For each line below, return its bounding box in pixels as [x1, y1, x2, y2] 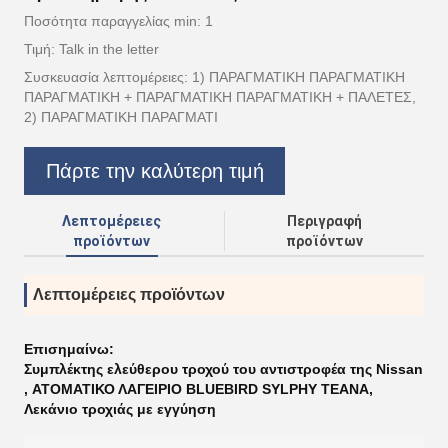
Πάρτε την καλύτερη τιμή [45, 159, 264, 182]
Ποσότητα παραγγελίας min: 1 [24, 13, 213, 29]
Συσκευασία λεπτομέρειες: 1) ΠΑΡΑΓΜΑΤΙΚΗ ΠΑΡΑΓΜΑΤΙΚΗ [24, 69, 405, 85]
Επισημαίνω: [24, 341, 114, 357]
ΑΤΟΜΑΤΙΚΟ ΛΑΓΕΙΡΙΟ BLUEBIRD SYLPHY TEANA [32, 381, 369, 397]
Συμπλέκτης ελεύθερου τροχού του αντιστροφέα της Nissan [24, 361, 423, 377]
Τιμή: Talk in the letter [24, 41, 159, 57]
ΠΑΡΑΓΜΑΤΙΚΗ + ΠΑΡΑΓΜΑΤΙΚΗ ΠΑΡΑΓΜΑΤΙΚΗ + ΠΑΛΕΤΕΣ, [24, 89, 416, 105]
